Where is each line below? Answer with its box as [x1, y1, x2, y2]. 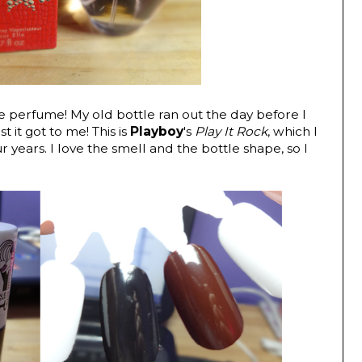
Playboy [130, 124, 183, 140]
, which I [267, 124, 318, 140]
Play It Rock [195, 124, 267, 140]
